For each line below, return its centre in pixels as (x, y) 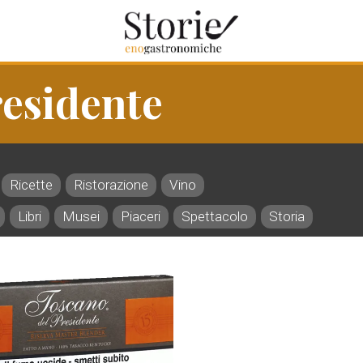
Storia (287, 216)
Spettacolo (215, 216)
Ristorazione (111, 185)
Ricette (31, 185)
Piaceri (141, 216)
